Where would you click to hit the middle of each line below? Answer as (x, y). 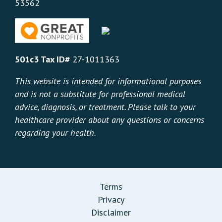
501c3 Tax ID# (42, 59)
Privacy (111, 200)
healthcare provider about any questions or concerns (110, 120)
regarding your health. (55, 133)
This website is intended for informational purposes (108, 81)
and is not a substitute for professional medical (100, 94)
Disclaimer (111, 213)
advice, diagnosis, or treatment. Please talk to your (105, 107)
